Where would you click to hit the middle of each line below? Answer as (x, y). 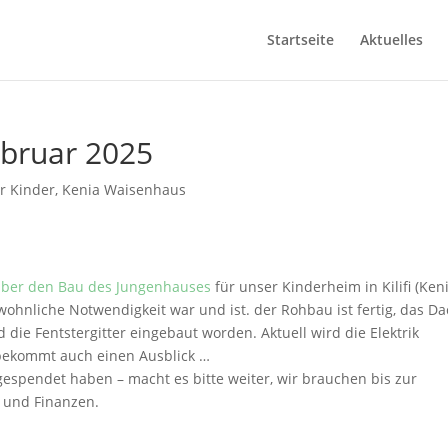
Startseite (300, 39)
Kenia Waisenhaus (124, 189)
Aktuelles (391, 39)
